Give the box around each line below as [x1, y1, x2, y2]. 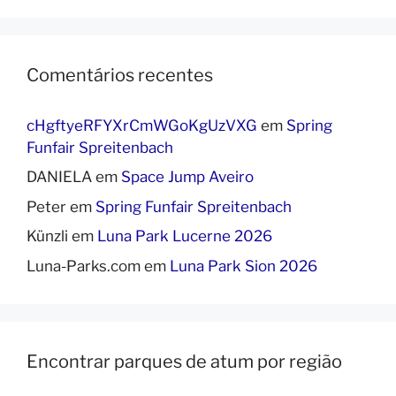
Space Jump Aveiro [121, 168, 254, 186]
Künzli [27, 227, 68, 245]
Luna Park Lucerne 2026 [97, 227, 272, 245]
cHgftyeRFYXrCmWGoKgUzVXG [27, 116, 257, 134]
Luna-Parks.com [27, 256, 141, 275]
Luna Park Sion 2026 [170, 256, 317, 275]
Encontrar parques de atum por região [27, 350, 342, 372]
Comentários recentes [27, 64, 213, 86]
